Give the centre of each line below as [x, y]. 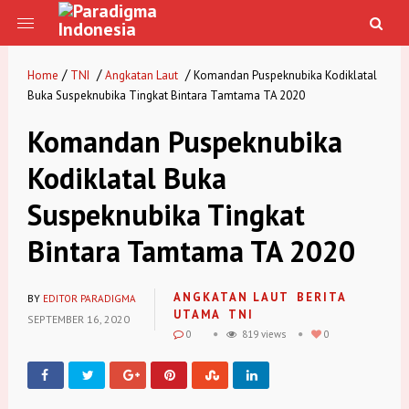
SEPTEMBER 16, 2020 [78, 320]
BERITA [321, 298]
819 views [261, 335]
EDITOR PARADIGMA [89, 299]
